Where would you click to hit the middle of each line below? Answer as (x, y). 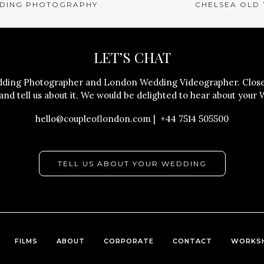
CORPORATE (129, 241)
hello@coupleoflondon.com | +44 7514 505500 (132, 119)
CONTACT (192, 241)
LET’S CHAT (132, 57)
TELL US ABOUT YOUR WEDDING (132, 164)
